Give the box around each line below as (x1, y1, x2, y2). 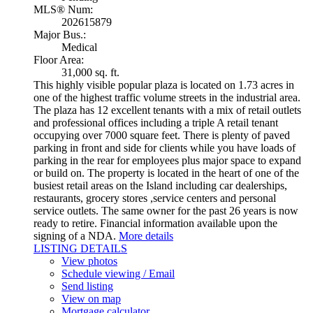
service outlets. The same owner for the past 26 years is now (34, 205, 298, 217)
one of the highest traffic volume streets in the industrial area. (34, 92, 300, 104)
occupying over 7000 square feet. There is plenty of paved (34, 129, 290, 142)
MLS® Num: (34, 3, 93, 16)
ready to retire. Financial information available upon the (34, 217, 277, 230)
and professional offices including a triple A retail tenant (34, 117, 278, 129)
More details (119, 230, 173, 242)
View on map (61, 293, 121, 305)
